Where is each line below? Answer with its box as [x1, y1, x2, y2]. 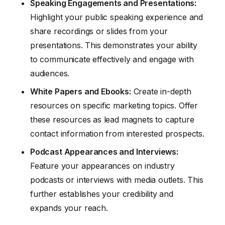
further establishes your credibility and [30, 188, 173, 199]
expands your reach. [30, 202, 108, 213]
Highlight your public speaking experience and [30, 12, 203, 22]
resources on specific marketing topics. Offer [30, 100, 198, 110]
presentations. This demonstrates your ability [30, 40, 198, 50]
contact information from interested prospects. [30, 128, 204, 139]
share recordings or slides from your [30, 26, 168, 36]
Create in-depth [131, 86, 191, 96]
